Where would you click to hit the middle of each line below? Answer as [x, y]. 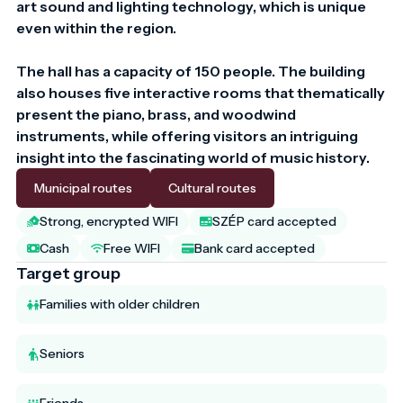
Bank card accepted [255, 248]
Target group [68, 273]
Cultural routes [212, 188]
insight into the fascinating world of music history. [193, 157]
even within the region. [96, 28]
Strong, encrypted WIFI [109, 221]
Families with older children [120, 304]
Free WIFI [132, 248]
